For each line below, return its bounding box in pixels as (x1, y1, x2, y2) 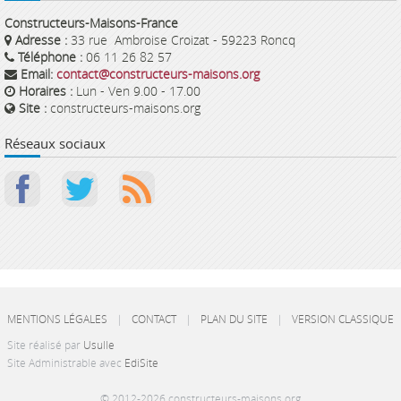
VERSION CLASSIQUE (292, 311, 394, 326)
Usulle (83, 337, 115, 352)
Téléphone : (18, 48, 82, 65)
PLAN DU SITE (200, 311, 268, 326)
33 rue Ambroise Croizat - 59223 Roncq (67, 31, 295, 48)
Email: (21, 65, 53, 82)
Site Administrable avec (7, 355, 124, 370)
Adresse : (15, 31, 67, 48)
